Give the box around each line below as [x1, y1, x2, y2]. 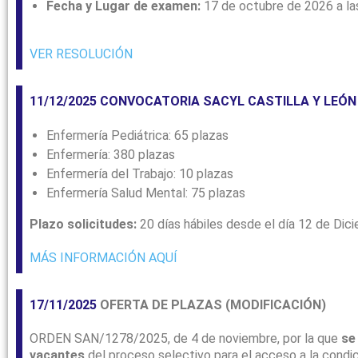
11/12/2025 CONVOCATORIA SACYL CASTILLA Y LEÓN [30, 93, 356, 109]
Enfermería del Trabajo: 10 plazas [46, 166, 233, 182]
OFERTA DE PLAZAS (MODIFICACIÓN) [97, 297, 326, 313]
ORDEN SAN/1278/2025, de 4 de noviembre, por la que [30, 331, 341, 347]
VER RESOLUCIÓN [30, 46, 133, 62]
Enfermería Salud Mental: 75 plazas [46, 185, 245, 201]
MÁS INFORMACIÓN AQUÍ [30, 250, 177, 266]
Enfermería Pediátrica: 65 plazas [46, 128, 229, 144]
